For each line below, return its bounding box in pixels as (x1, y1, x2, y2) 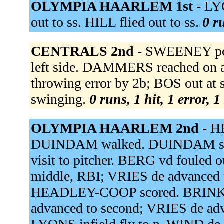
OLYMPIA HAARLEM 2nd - (30, 120, 210, 136)
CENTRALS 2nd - (30, 43, 145, 59)
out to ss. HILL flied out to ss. (30, 14, 202, 30)
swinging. (30, 91, 89, 107)
